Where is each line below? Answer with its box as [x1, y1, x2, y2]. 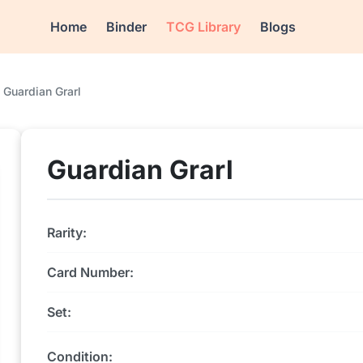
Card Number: [47, 264, 134, 280]
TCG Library [166, 19, 241, 35]
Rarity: [47, 224, 87, 241]
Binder [106, 19, 147, 35]
